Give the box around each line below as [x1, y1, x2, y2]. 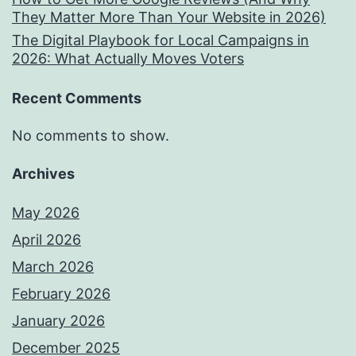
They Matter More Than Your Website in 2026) [12, 9, 326, 26]
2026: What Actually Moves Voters [12, 50, 244, 68]
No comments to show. [12, 127, 169, 145]
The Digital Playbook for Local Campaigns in [12, 32, 309, 49]
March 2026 [12, 258, 94, 276]
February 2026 [12, 285, 110, 303]
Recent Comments [12, 90, 141, 107]
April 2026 [12, 231, 81, 249]
